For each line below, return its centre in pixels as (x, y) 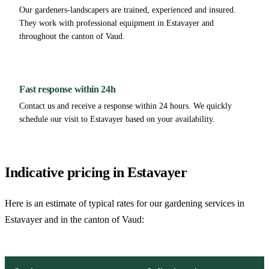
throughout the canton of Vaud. (72, 36)
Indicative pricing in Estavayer (96, 172)
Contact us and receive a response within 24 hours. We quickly (125, 106)
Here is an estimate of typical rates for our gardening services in (125, 203)
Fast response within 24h (68, 89)
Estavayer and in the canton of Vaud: (74, 219)
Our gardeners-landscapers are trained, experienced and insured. (128, 10)
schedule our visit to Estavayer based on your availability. (117, 119)
